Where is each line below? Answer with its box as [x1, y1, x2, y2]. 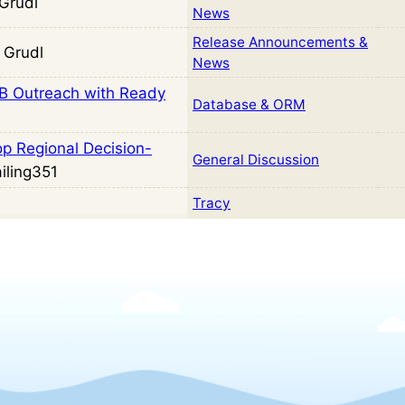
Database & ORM [193, 96, 306, 113]
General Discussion [193, 151, 319, 168]
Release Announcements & [193, 33, 368, 51]
